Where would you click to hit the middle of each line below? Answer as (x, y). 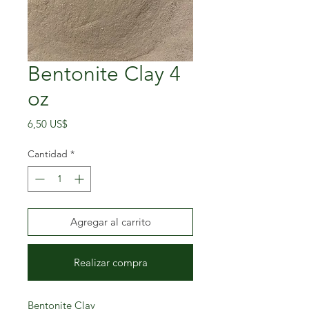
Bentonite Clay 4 (104, 74)
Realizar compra (110, 263)
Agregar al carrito (110, 222)
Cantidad (48, 154)
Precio (81, 123)
